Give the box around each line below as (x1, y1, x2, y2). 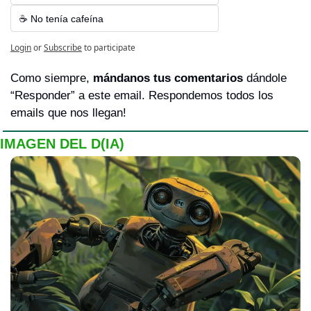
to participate (84, 42, 135, 54)
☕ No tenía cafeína (19, 13, 103, 25)
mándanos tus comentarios (93, 72, 246, 85)
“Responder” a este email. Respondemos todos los (10, 89, 274, 103)
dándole (246, 72, 287, 85)
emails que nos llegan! (10, 106, 126, 120)
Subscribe (44, 42, 82, 54)
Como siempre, (10, 72, 93, 85)
